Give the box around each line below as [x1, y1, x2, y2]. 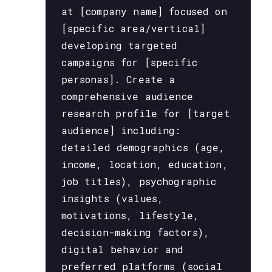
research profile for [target [61, 107, 230, 120]
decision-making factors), [61, 226, 210, 239]
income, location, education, [61, 158, 228, 171]
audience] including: [61, 124, 181, 137]
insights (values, [61, 192, 164, 205]
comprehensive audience [61, 90, 193, 103]
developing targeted [61, 39, 178, 52]
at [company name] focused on [61, 5, 227, 18]
